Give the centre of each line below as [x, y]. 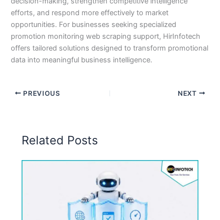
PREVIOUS [41, 93]
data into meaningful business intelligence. [82, 60]
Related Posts [60, 140]
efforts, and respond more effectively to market [90, 13]
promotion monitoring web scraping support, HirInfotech [106, 36]
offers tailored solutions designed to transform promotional [110, 48]
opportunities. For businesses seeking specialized [94, 24]
